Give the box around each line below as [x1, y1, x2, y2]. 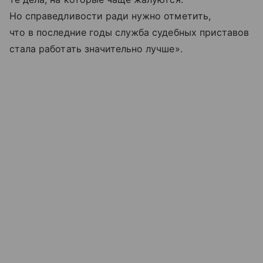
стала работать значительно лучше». [9, 42, 183, 55]
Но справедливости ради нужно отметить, [9, 9, 211, 22]
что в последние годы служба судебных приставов [9, 26, 249, 38]
